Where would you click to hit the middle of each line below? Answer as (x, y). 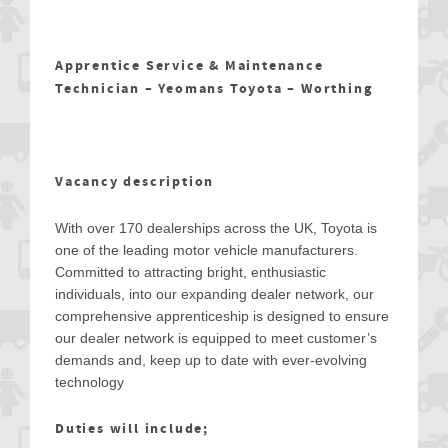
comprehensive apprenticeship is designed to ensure (222, 316)
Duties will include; (132, 429)
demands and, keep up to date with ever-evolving (211, 360)
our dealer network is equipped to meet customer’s (216, 338)
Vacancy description (135, 182)
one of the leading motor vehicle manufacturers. (206, 250)
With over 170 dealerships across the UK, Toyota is (216, 228)
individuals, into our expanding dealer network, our (214, 294)
